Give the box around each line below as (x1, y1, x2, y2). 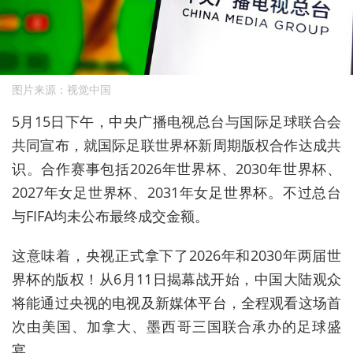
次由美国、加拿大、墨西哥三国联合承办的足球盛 (12, 317, 341, 336)
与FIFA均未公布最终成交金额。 (12, 206, 209, 226)
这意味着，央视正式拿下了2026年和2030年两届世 (12, 246, 341, 266)
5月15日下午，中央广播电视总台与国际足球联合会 (12, 112, 341, 132)
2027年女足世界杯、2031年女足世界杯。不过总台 (12, 183, 341, 203)
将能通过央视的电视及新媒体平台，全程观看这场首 (12, 293, 341, 313)
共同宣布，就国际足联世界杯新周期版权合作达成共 (12, 136, 341, 155)
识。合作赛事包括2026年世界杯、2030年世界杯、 (12, 159, 341, 179)
